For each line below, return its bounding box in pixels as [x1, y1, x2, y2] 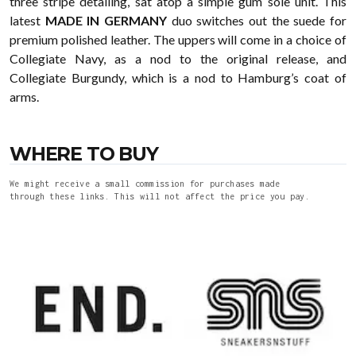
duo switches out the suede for [167, 13, 347, 28]
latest [10, 13, 45, 28]
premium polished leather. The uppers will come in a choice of [10, 32, 346, 47]
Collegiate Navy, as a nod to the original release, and [10, 51, 346, 66]
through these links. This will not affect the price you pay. [10, 192, 310, 201]
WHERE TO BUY [10, 142, 158, 165]
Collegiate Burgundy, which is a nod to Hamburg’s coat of [10, 70, 346, 85]
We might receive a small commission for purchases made [10, 179, 281, 188]
